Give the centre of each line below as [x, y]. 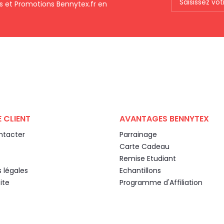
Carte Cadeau [144, 146]
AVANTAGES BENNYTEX [164, 119]
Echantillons [140, 170]
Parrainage [138, 134]
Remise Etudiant [148, 158]
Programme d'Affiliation [161, 182]
